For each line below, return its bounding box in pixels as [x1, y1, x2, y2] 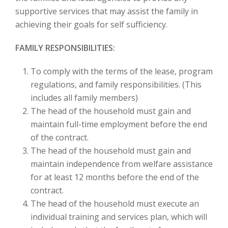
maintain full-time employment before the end [31, 119, 207, 130]
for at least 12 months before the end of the [31, 172, 199, 183]
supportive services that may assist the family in [15, 6, 198, 17]
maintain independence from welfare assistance [31, 158, 213, 169]
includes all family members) [31, 92, 138, 103]
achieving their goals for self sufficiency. [15, 19, 167, 30]
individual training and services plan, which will [31, 211, 207, 222]
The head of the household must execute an [31, 198, 199, 209]
